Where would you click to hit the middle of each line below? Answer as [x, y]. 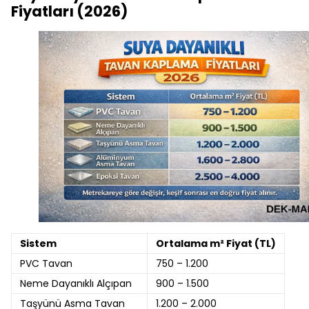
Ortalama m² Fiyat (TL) [216, 243]
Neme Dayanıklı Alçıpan [76, 283]
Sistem [38, 243]
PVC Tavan [46, 263]
